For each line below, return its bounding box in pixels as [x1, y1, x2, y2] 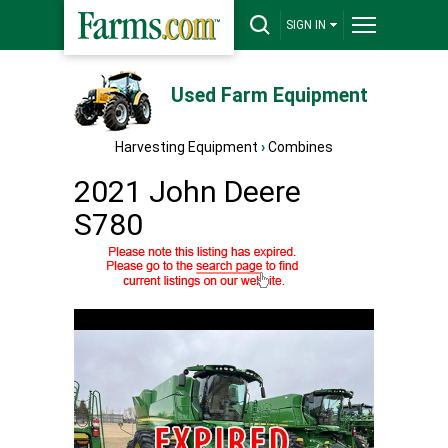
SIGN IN [286, 18, 326, 32]
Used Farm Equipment [170, 84, 368, 107]
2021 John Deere [74, 174, 301, 209]
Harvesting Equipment [115, 139, 258, 155]
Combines [268, 139, 333, 155]
